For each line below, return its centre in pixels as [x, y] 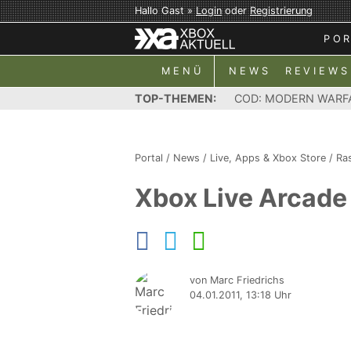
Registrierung [281, 11]
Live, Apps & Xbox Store [268, 158]
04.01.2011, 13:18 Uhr [241, 295]
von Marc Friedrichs [237, 280]
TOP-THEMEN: [175, 98]
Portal [149, 158]
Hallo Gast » [165, 11]
